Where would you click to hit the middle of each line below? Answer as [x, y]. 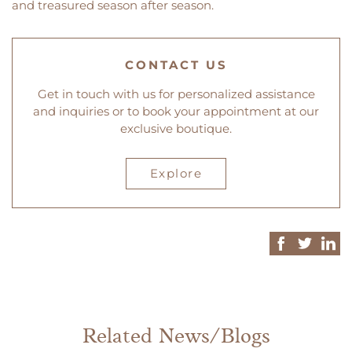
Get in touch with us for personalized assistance [176, 93]
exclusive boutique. [176, 128]
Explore [176, 174]
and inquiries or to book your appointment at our [176, 111]
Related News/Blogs [176, 337]
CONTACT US [176, 64]
